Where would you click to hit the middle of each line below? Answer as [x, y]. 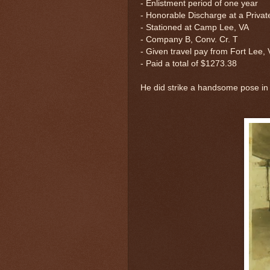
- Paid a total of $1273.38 [189, 63]
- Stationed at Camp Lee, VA [195, 27]
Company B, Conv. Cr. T [192, 39]
